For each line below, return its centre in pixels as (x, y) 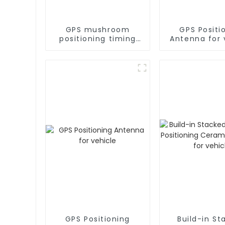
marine (98, 57)
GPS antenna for (98, 47)
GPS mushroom (98, 29)
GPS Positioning (97, 219)
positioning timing (98, 38)
